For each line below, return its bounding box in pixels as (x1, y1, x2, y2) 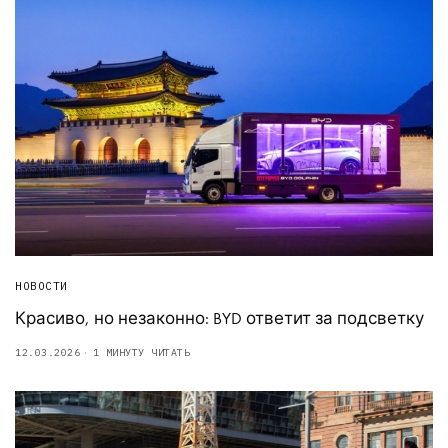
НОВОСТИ (15, 279, 68, 294)
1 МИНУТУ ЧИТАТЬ (92, 346, 190, 360)
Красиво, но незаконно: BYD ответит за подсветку (15, 307, 424, 330)
